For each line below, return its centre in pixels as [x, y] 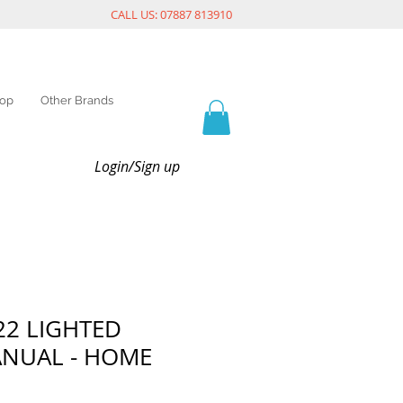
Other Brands [77, 100]
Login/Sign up [137, 166]
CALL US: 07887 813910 [171, 14]
